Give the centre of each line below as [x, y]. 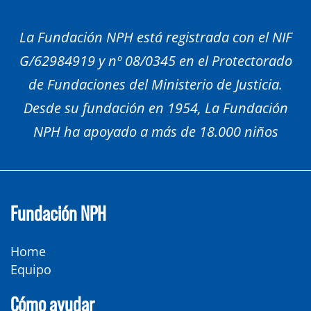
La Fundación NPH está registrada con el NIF [155, 37]
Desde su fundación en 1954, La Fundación [155, 108]
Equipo [31, 270]
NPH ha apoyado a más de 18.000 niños [155, 132]
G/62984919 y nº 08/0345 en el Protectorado [155, 61]
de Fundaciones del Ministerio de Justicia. [155, 85]
